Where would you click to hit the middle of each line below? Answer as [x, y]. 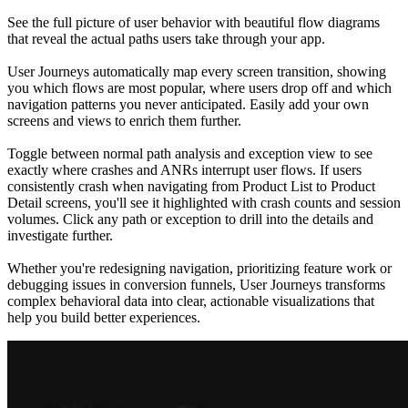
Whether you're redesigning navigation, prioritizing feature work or [199, 268]
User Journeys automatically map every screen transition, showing [197, 71]
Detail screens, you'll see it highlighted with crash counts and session [204, 202]
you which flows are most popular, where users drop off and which [199, 87]
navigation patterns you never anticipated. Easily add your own [188, 104]
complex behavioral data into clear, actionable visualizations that [191, 301]
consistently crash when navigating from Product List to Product [191, 186]
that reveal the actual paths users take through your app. [166, 38]
